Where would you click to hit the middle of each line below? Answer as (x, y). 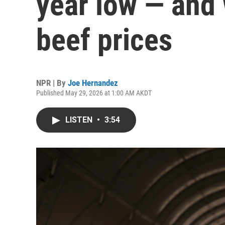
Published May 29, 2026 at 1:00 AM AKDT (94, 93)
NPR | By (52, 83)
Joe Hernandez (93, 83)
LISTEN (80, 120)
